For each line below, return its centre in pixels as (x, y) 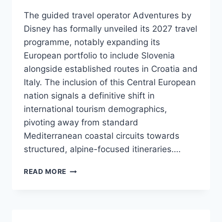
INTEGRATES (89, 200)
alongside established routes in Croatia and (111, 69)
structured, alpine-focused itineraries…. (102, 149)
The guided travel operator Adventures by (108, 16)
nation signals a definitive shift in (89, 96)
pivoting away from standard (81, 123)
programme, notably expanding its (92, 42)
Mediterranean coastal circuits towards (102, 136)
